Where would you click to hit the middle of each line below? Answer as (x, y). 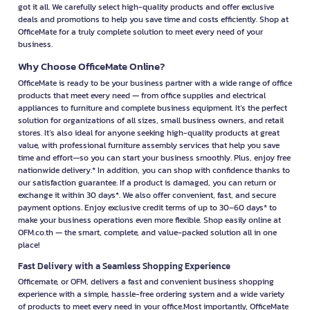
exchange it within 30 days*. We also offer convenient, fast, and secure (147, 195)
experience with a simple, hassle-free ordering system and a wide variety (151, 294)
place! (29, 245)
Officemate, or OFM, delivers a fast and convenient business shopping (146, 282)
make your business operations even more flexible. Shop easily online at (149, 220)
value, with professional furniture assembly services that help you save (149, 146)
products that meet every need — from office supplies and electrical (142, 96)
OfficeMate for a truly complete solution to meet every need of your (140, 32)
